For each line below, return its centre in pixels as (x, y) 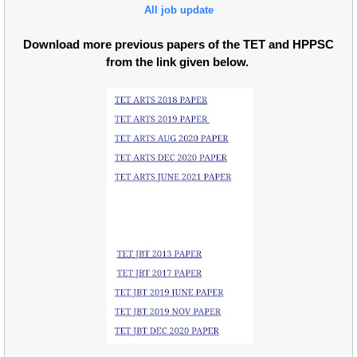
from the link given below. (178, 62)
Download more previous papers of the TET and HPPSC (178, 44)
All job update (178, 10)
